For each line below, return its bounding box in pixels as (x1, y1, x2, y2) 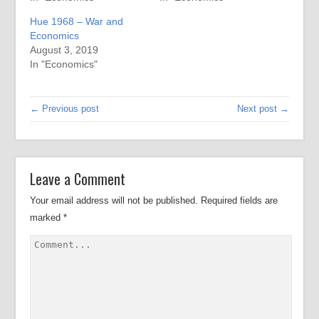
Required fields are (201, 195, 278, 206)
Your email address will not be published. (30, 195, 199, 206)
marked (30, 212, 64, 223)
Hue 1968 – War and (30, 16, 124, 27)
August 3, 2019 (30, 44, 99, 56)
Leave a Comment (30, 168, 126, 189)
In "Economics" (30, 58, 98, 70)
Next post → (236, 103, 289, 114)
